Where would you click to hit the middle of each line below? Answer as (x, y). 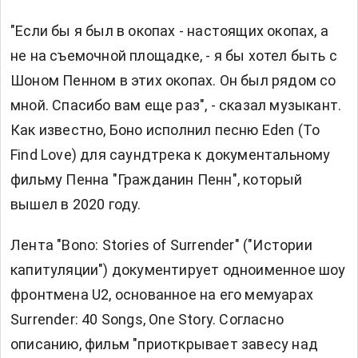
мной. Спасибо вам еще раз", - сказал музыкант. (176, 105)
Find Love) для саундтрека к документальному (171, 154)
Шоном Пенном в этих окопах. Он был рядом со (173, 80)
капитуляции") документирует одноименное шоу (178, 269)
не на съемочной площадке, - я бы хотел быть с (174, 55)
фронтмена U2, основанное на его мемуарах (162, 294)
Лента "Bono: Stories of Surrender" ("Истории (161, 245)
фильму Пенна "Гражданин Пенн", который (157, 179)
